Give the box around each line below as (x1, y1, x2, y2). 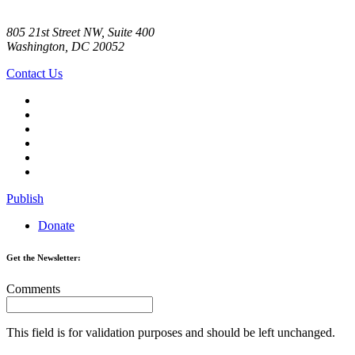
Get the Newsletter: (6, 253, 81, 263)
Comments (6, 282, 60, 296)
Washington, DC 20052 (6, 40, 124, 54)
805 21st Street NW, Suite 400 (6, 25, 155, 40)
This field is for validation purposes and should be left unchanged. (6, 326, 335, 340)
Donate (38, 219, 74, 233)
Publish (6, 192, 44, 206)
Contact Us (6, 67, 63, 81)
